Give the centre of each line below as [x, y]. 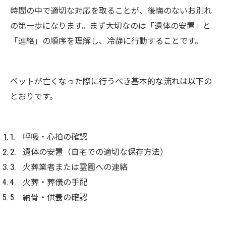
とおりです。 [34, 96]
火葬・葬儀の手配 [55, 181]
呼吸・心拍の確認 [55, 136]
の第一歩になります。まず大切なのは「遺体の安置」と [110, 25]
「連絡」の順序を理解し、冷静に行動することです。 [106, 40]
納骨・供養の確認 [55, 196]
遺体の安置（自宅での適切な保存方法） [95, 151]
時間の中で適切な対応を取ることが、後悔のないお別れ [111, 10]
